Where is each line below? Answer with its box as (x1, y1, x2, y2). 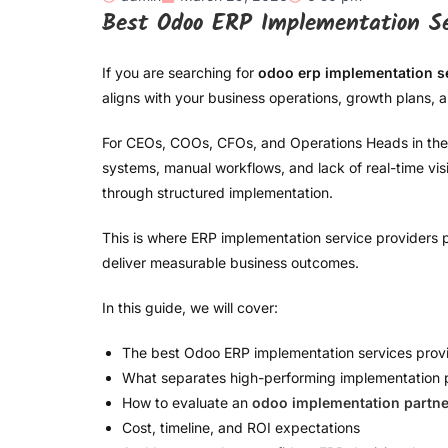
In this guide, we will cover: (102, 299, 278, 317)
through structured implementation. (102, 184, 333, 202)
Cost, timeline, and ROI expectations (122, 419, 360, 437)
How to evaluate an (122, 394, 252, 412)
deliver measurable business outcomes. (102, 254, 359, 272)
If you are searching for (102, 64, 258, 82)
